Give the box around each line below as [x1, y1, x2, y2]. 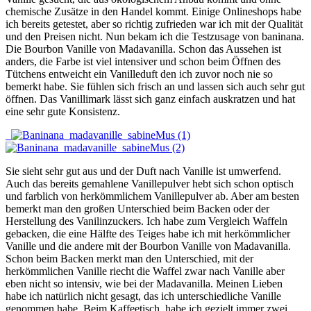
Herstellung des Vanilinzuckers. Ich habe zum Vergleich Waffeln [6, 215, 287, 228]
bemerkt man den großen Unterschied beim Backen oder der [6, 203, 269, 215]
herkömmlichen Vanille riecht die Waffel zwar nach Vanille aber [6, 265, 285, 278]
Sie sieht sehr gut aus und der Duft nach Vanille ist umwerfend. [6, 165, 281, 178]
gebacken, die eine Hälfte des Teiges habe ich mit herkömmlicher [6, 228, 290, 240]
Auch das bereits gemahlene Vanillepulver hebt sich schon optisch [6, 178, 294, 190]
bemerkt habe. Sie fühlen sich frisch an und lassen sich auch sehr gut [6, 81, 305, 93]
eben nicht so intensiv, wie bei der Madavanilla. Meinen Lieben [6, 278, 283, 290]
